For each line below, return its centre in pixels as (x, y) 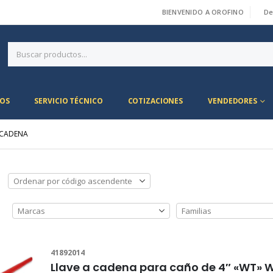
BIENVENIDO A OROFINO (203, 12)
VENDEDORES (232, 101)
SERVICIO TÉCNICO (69, 101)
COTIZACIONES (155, 101)
